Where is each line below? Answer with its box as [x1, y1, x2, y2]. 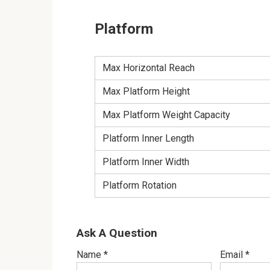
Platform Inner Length [102, 132, 194, 144]
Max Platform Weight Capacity [102, 108, 230, 121]
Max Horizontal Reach [102, 61, 195, 74]
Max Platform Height [102, 85, 190, 97]
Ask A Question [77, 225, 157, 240]
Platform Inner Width [102, 155, 189, 168]
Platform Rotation [102, 179, 177, 191]
